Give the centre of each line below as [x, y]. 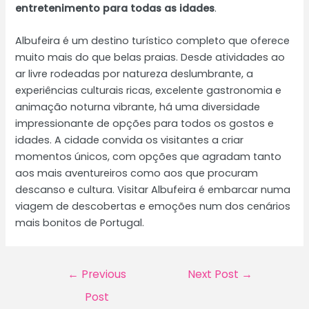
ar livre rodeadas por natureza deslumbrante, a [134, 74]
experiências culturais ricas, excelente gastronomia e [149, 91]
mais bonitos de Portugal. [80, 223]
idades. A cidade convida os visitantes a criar [130, 140]
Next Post [215, 274]
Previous [102, 274]
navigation [65, 285]
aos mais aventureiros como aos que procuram [137, 173]
